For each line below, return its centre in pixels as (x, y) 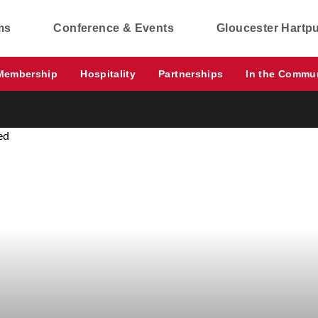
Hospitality (108, 73)
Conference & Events (114, 28)
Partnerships (191, 73)
